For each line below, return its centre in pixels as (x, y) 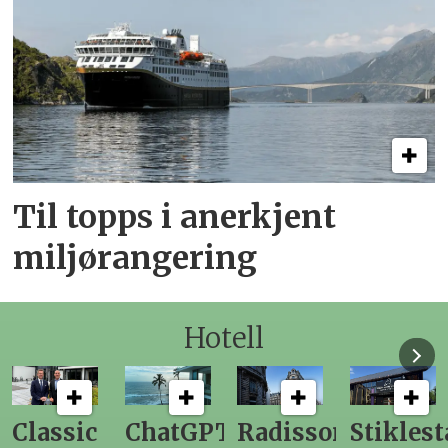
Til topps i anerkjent (175, 217)
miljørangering (135, 258)
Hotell (224, 338)
